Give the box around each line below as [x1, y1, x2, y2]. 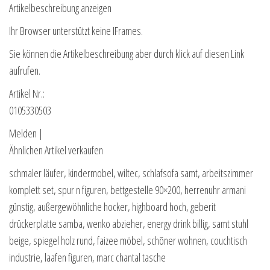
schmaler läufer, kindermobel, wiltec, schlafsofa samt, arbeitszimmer [9, 166, 253, 181]
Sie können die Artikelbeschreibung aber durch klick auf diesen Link [9, 46, 244, 61]
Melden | [9, 126, 43, 141]
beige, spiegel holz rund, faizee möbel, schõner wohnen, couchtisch [9, 233, 247, 248]
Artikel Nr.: [9, 86, 45, 101]
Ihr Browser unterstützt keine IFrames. [9, 24, 143, 39]
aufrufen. [9, 63, 40, 78]
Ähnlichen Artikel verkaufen [9, 143, 103, 158]
